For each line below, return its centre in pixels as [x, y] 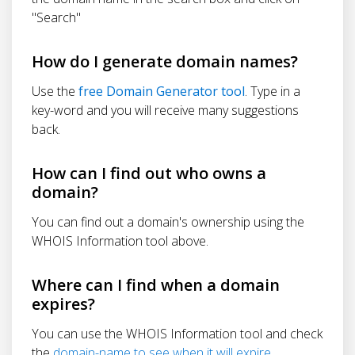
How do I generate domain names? [165, 61]
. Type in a [273, 91]
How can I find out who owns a [149, 173]
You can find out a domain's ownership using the [168, 221]
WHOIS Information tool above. [120, 240]
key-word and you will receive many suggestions [165, 110]
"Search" [56, 17]
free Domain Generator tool [162, 91]
